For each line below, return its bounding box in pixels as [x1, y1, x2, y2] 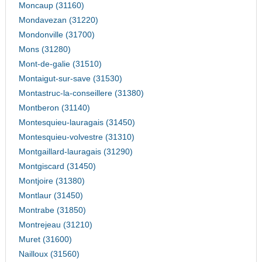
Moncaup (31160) [18, 1, 84, 11]
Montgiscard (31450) [18, 162, 96, 171]
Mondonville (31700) [18, 30, 95, 40]
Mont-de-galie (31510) [18, 60, 102, 69]
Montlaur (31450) [18, 191, 83, 201]
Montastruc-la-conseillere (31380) [18, 89, 144, 98]
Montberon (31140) [18, 104, 90, 113]
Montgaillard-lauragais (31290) [18, 147, 133, 157]
